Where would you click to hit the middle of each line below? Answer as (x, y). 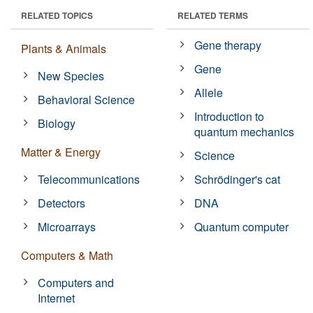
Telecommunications (89, 179)
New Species (71, 75)
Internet (57, 298)
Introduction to (230, 116)
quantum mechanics (245, 131)
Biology (57, 123)
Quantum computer (242, 226)
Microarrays (67, 226)
